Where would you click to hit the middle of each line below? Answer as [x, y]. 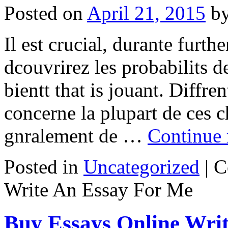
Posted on [44, 13]
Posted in [41, 166]
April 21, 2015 [146, 13]
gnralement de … [76, 135]
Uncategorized [141, 166]
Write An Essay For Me [98, 189]
